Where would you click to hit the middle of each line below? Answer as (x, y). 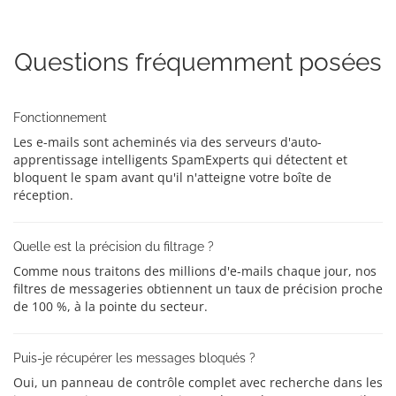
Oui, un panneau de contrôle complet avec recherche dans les (198, 382)
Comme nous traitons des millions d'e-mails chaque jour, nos (195, 271)
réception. (43, 195)
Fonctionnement (60, 118)
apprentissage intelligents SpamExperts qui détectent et (180, 160)
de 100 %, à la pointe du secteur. (110, 306)
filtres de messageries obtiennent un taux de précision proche (198, 289)
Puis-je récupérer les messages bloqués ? (134, 358)
